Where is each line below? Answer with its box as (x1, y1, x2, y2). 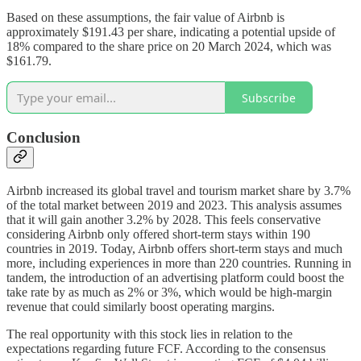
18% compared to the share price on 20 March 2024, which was (6, 39, 331, 54)
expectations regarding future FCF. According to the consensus (6, 341, 326, 355)
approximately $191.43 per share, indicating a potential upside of (6, 25, 335, 39)
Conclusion (6, 128, 81, 146)
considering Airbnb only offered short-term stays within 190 (6, 226, 310, 241)
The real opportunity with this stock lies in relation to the (6, 326, 293, 341)
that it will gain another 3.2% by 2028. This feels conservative (6, 212, 321, 226)
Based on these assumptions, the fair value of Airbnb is (6, 10, 284, 25)
